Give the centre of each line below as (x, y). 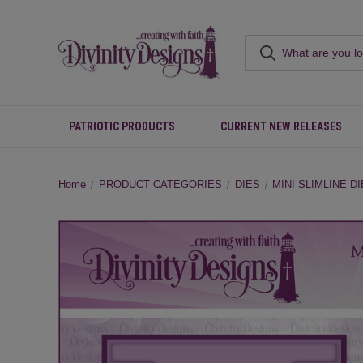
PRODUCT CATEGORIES (160, 184)
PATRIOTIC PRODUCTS (122, 126)
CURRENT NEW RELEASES (281, 126)
